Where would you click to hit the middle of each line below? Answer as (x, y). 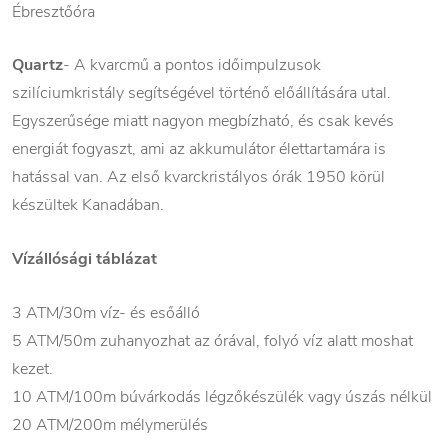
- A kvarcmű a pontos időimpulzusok (192, 65)
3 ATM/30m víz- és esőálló (106, 313)
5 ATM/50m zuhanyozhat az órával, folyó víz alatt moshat (212, 341)
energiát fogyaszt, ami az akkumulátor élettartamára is (199, 149)
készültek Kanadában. (88, 205)
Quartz (37, 65)
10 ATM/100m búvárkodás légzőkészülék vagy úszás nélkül (222, 397)
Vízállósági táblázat (84, 259)
